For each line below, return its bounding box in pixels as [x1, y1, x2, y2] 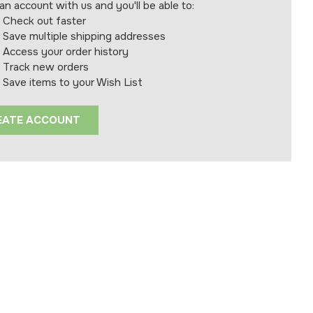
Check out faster [3, 13, 87, 28]
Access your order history [3, 44, 129, 59]
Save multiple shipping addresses [3, 29, 166, 43]
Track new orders [3, 59, 89, 74]
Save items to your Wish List [3, 75, 143, 89]
